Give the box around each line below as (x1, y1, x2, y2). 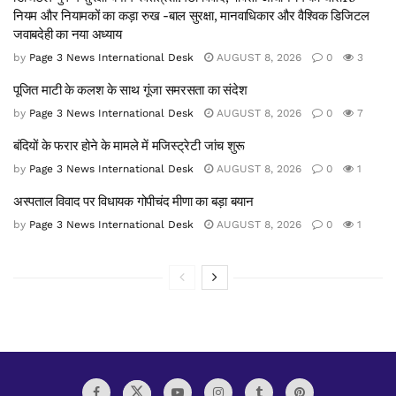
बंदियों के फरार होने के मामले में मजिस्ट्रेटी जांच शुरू (13, 136, 246, 154)
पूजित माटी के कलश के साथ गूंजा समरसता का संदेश (13, 80, 247, 98)
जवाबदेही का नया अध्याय (13, 25, 122, 42)
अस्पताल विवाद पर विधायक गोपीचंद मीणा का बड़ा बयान (13, 192, 254, 209)
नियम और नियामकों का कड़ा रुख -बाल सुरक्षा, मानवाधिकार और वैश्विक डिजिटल (13, 6, 369, 24)
